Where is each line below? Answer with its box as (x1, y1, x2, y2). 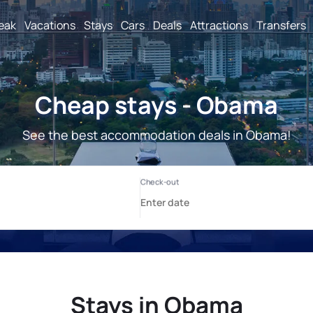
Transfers (256, 17, 306, 33)
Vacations (24, 17, 75, 33)
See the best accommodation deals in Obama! (22, 126, 291, 143)
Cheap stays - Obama (35, 89, 278, 121)
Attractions (190, 17, 248, 33)
